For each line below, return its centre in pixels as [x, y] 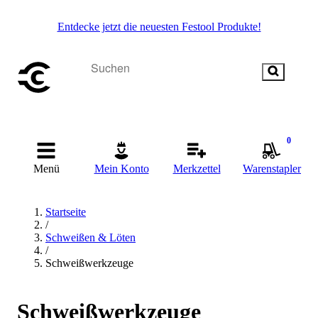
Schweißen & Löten [91, 237]
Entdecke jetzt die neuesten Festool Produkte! [159, 27]
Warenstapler [272, 169]
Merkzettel [197, 169]
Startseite [66, 212]
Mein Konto [121, 169]
